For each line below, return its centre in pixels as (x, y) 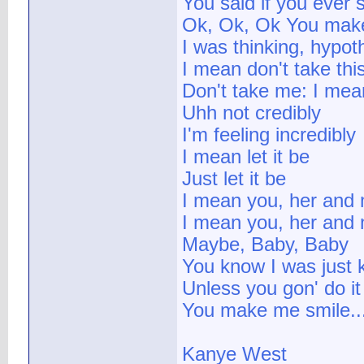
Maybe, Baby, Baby (265, 245)
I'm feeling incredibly (269, 135)
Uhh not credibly (251, 113)
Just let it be (234, 179)
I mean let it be (246, 157)
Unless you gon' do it (271, 289)
